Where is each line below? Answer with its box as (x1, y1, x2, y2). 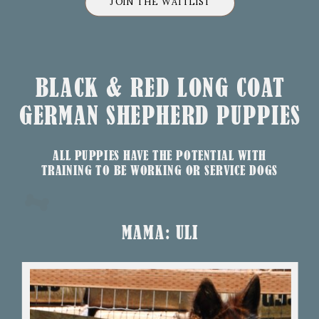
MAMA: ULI (121, 222, 199, 244)
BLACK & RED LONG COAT (35, 73, 285, 102)
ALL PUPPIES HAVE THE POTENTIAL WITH (53, 147, 266, 164)
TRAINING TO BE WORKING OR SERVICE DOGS (41, 162, 278, 179)
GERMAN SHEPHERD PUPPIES (19, 101, 301, 130)
